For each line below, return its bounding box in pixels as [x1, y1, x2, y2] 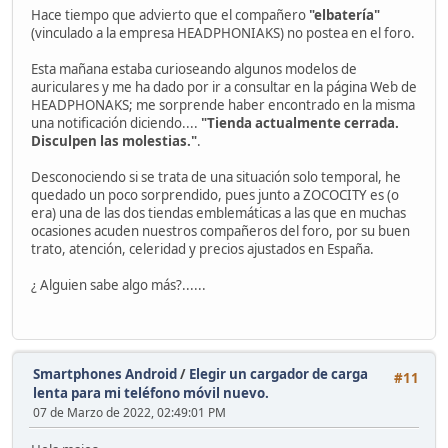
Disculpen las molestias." [31, 132, 197, 151]
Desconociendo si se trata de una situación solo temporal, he [31, 168, 401, 187]
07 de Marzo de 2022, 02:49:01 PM [33, 403, 226, 421]
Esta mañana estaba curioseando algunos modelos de [31, 60, 357, 79]
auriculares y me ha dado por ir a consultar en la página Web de [31, 78, 417, 97]
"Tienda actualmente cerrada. [201, 114, 399, 133]
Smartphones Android [33, 364, 177, 383]
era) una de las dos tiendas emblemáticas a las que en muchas [31, 204, 406, 223]
